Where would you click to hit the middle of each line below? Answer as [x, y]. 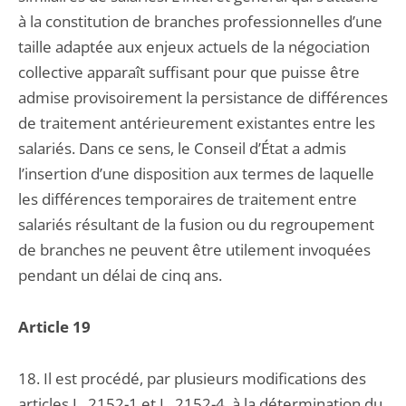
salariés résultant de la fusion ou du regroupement [196, 224]
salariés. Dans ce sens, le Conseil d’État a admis [182, 148]
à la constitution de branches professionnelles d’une [200, 21]
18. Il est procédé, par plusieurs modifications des [192, 378]
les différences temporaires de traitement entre [188, 199]
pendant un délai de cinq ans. [120, 275]
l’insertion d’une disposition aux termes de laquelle [196, 174]
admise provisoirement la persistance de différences [203, 97]
